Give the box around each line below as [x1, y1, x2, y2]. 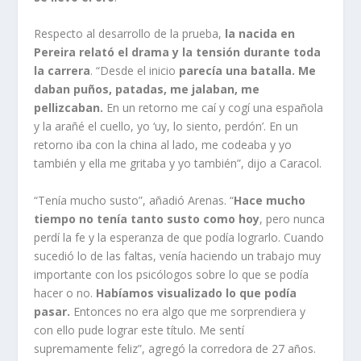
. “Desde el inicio [90, 63, 180, 79]
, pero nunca [259, 210, 326, 226]
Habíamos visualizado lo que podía [96, 284, 297, 301]
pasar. [34, 303, 71, 319]
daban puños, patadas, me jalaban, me [34, 81, 260, 98]
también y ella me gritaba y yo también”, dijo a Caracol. [34, 156, 322, 172]
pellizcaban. [34, 100, 107, 116]
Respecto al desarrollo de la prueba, [34, 26, 222, 42]
